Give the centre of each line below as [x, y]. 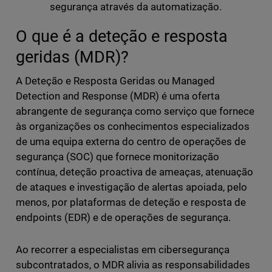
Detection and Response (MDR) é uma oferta [118, 96]
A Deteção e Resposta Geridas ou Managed [115, 81]
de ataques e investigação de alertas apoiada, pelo [131, 187]
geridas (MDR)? [72, 57]
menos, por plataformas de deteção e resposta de [131, 202]
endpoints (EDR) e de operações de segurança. [123, 218]
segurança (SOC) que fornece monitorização [117, 157]
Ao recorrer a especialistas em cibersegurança [123, 250]
